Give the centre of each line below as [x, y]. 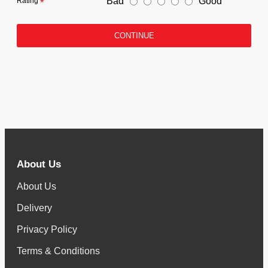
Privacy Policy [47, 229]
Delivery [34, 208]
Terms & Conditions [58, 251]
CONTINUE [134, 36]
